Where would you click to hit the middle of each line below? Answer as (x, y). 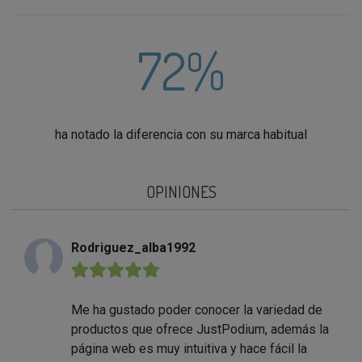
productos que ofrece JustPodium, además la (200, 330)
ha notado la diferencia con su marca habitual (181, 135)
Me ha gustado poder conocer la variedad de (197, 310)
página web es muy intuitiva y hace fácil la (189, 349)
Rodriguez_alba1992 (133, 248)
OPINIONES (181, 192)
